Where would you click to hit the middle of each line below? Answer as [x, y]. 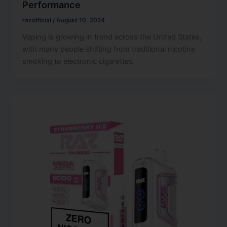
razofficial [38, 21]
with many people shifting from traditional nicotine [109, 49]
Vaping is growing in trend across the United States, [112, 37]
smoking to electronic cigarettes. [79, 62]
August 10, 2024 [81, 21]
